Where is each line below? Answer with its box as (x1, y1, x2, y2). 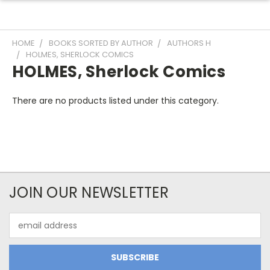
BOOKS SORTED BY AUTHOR (49, 37, 153, 49)
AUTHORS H (167, 37, 211, 49)
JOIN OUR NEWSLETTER (9, 183, 169, 202)
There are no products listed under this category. (12, 95, 219, 107)
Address (9, 225, 42, 237)
